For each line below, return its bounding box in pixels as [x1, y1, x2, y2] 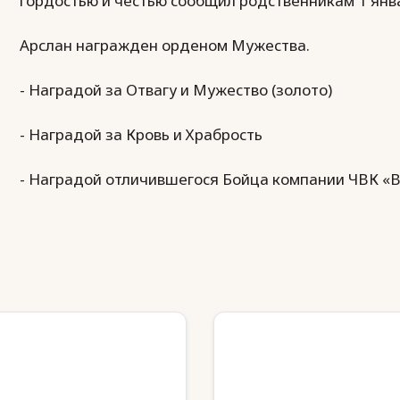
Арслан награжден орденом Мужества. [20, 35, 310, 55]
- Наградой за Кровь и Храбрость [20, 124, 262, 145]
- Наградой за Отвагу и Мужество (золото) [20, 79, 332, 100]
